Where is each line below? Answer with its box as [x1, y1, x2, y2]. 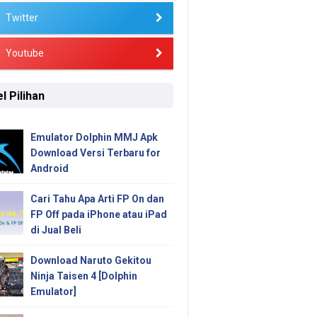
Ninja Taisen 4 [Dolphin [30, 270, 137, 282]
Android [30, 163, 69, 175]
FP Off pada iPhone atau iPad [30, 209, 167, 221]
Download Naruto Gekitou [30, 255, 151, 267]
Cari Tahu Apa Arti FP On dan [30, 193, 164, 205]
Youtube [5, 47, 44, 59]
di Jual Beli [30, 224, 81, 236]
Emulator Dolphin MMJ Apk [30, 132, 158, 144]
